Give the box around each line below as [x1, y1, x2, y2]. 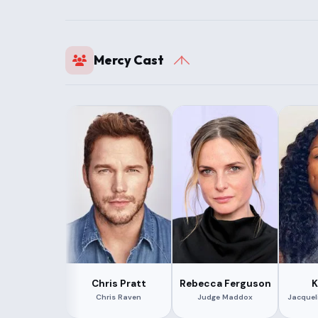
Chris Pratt [91, 277, 146, 290]
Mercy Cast [94, 51, 164, 68]
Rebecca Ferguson [179, 277, 271, 290]
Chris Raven [96, 292, 142, 302]
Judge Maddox [197, 292, 253, 302]
